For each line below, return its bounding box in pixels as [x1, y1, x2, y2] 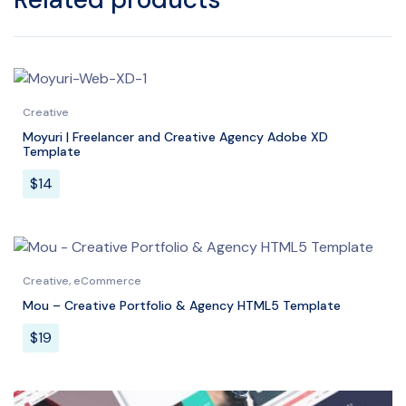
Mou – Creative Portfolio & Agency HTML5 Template [23, 297, 341, 314]
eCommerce [73, 274, 141, 289]
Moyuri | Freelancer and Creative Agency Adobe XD [23, 129, 328, 146]
